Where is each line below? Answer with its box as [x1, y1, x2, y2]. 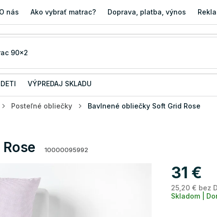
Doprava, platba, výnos [108, 8, 186, 16]
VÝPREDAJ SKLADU [28, 79, 92, 88]
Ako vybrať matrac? [31, 8, 96, 16]
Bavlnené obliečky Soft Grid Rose [88, 102, 201, 110]
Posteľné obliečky [11, 102, 72, 110]
